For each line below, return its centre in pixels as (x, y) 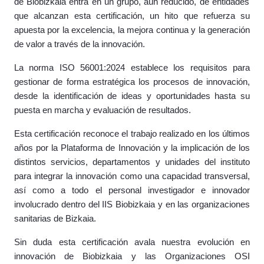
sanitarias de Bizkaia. (55, 219)
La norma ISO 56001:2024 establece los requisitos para (132, 68)
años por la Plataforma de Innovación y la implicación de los (132, 148)
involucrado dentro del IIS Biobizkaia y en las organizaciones (132, 204)
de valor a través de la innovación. (80, 44)
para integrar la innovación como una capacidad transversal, (132, 176)
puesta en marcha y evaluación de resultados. (103, 110)
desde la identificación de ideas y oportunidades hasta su (132, 96)
